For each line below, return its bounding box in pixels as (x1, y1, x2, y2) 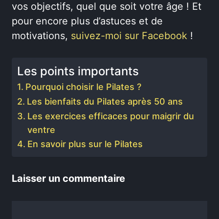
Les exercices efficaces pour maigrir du (27, 110, 194, 121)
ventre (27, 124, 55, 135)
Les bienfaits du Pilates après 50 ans (26, 96, 183, 107)
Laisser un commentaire (12, 172, 125, 184)
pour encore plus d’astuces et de (12, 15, 163, 27)
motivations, (12, 29, 71, 42)
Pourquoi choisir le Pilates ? (25, 81, 141, 92)
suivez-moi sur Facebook (71, 29, 187, 42)
